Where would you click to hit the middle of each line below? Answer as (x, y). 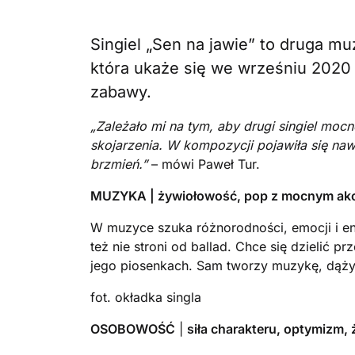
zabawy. (121, 92)
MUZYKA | (124, 196)
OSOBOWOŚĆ (133, 329)
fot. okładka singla (146, 297)
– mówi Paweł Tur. (204, 164)
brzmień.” (119, 164)
